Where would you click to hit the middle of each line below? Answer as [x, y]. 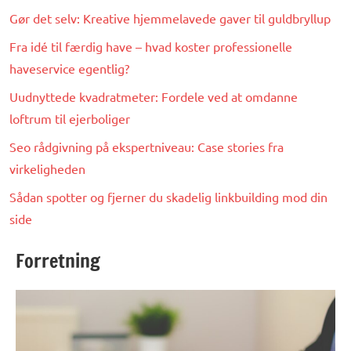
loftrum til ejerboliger [70, 118]
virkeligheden [47, 168]
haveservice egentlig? [69, 68]
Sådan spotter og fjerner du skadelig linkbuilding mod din [168, 196]
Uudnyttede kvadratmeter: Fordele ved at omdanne [154, 96]
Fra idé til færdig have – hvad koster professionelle [151, 46]
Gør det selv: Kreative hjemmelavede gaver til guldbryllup [170, 18]
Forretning [58, 261]
